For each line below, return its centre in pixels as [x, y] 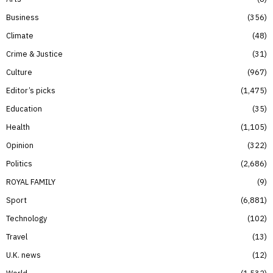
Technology [27, 218]
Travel [17, 237]
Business [23, 17]
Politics [19, 164]
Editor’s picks [31, 90]
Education [24, 109]
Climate [20, 36]
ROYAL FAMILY [31, 182]
